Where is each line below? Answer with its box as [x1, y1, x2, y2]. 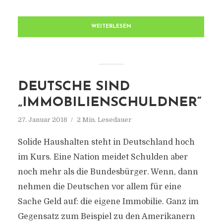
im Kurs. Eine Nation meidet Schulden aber [17, 153, 188, 162]
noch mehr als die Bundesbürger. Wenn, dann [17, 167, 198, 176]
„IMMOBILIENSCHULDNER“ [17, 96, 202, 110]
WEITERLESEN [91, 24, 131, 29]
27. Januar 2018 [17, 116, 67, 123]
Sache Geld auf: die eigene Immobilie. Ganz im [17, 197, 199, 206]
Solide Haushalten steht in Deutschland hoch [17, 138, 195, 147]
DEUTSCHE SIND [17, 80, 130, 94]
